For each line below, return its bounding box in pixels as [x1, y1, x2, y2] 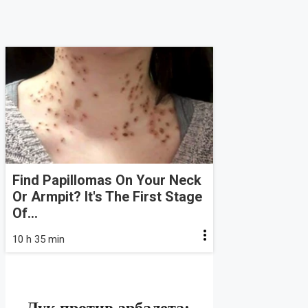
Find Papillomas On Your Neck [12, 172, 201, 189]
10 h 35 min [12, 233, 65, 246]
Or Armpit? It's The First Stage [12, 188, 202, 206]
